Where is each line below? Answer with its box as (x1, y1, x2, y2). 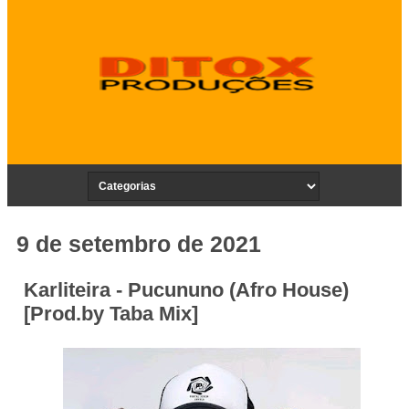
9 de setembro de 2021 (16, 231, 261, 257)
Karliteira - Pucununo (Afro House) (24, 278, 349, 302)
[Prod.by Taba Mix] (24, 302, 198, 326)
